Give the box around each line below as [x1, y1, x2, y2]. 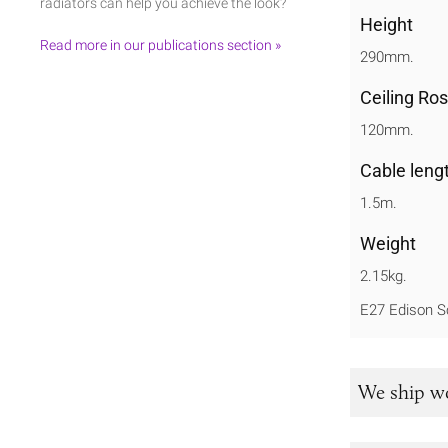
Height [360, 14, 413, 36]
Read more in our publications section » [40, 37, 281, 53]
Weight [360, 233, 416, 255]
